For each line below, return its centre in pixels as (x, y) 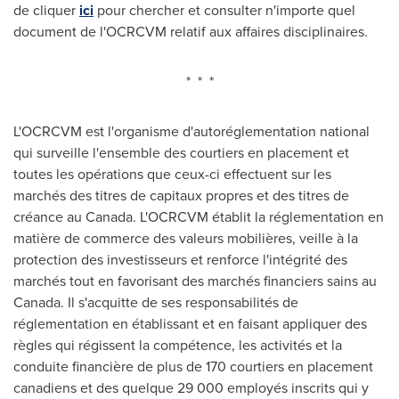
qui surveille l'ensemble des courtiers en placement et (181, 153)
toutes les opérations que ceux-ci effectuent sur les (172, 174)
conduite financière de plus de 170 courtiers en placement (193, 366)
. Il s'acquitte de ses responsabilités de (179, 302)
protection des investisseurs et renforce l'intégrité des (180, 260)
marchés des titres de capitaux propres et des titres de (181, 195)
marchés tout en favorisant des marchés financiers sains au (195, 281)
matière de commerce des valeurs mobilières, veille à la (186, 238)
